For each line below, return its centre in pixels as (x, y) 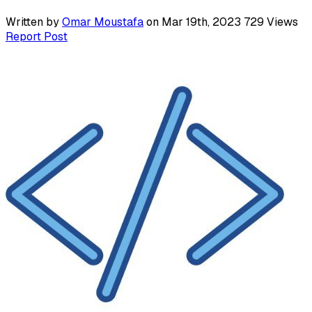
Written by (34, 22)
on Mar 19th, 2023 (194, 22)
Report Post (37, 36)
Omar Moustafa (103, 22)
